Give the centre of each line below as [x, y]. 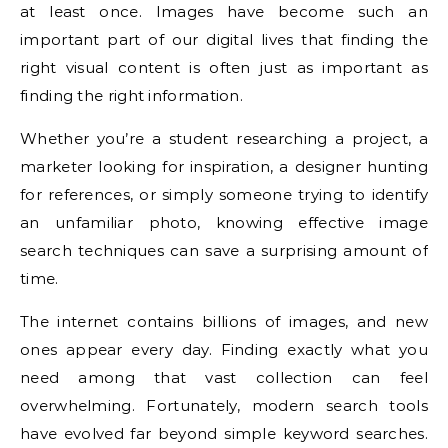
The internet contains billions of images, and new [224, 322]
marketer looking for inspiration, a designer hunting [224, 167]
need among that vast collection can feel [224, 378]
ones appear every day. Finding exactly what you [224, 350]
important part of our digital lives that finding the [224, 40]
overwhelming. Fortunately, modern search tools [224, 406]
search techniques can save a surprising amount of [224, 251]
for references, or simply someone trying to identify [224, 195]
